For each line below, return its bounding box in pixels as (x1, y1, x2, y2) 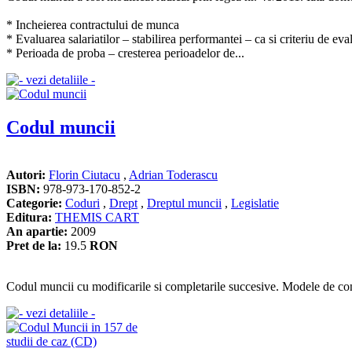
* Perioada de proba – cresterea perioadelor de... (6, 46, 244, 60)
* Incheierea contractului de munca (6, 18, 179, 32)
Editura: (6, 210, 52, 224)
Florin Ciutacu (49, 167, 120, 181)
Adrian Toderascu (129, 167, 218, 181)
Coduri (65, 196, 100, 210)
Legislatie (231, 196, 279, 210)
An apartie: (6, 224, 68, 238)
